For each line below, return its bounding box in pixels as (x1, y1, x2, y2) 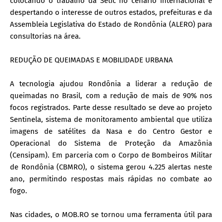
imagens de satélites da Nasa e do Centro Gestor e (10, 126, 212, 136)
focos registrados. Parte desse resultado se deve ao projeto (10, 103, 212, 112)
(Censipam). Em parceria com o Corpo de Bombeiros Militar (10, 150, 212, 160)
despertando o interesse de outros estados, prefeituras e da (10, 7, 212, 17)
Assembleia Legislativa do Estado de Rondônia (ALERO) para (10, 19, 212, 29)
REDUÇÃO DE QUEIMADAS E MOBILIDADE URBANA (10, 55, 173, 64)
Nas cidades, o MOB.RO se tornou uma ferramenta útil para (10, 210, 212, 219)
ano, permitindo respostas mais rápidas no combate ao (10, 174, 212, 183)
